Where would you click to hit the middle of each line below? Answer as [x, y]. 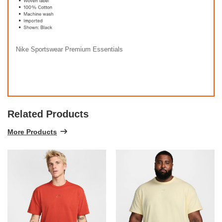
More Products [32, 132]
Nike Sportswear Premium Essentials [69, 50]
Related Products [48, 114]
